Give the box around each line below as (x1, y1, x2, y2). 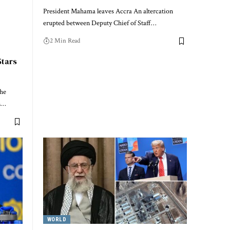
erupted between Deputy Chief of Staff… (43, 18, 156, 28)
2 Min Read (50, 36, 80, 46)
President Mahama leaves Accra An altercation (43, 7, 173, 16)
